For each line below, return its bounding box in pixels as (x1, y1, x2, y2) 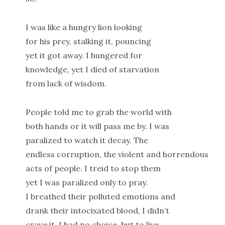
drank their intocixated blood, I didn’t (25, 205, 169, 215)
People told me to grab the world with (25, 107, 172, 117)
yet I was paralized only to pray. (25, 177, 148, 187)
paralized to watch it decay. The (25, 135, 148, 145)
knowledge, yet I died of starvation (25, 64, 159, 75)
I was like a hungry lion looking (25, 22, 142, 33)
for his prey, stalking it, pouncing (25, 36, 151, 47)
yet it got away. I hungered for (25, 50, 142, 61)
